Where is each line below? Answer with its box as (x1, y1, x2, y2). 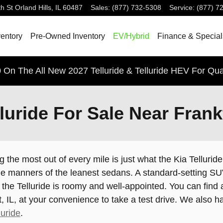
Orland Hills (15, 4, 51, 11)
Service (169, 4, 193, 11)
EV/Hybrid (113, 31, 149, 40)
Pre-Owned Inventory (30, 31, 105, 40)
